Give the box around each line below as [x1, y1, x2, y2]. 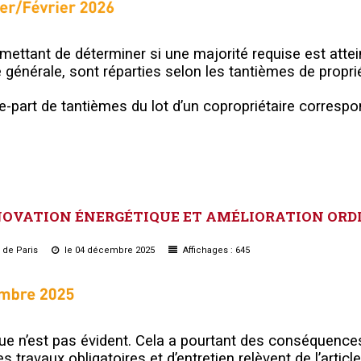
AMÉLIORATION [205, 206, 324, 226]
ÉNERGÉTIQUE [75, 206, 180, 226]
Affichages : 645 [180, 244, 250, 255]
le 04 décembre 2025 [62, 244, 157, 255]
